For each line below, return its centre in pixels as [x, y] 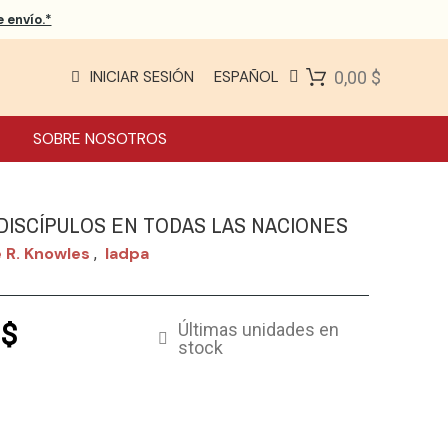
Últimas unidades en [258, 330]
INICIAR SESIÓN [141, 77]
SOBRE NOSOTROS [100, 138]
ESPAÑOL [246, 77]
